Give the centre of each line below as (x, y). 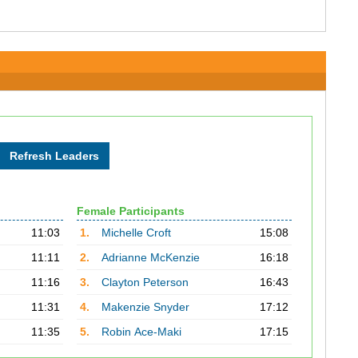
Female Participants (130, 211)
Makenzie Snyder (145, 307)
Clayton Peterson (145, 282)
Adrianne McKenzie (150, 257)
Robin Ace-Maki (141, 332)
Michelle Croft (136, 233)
